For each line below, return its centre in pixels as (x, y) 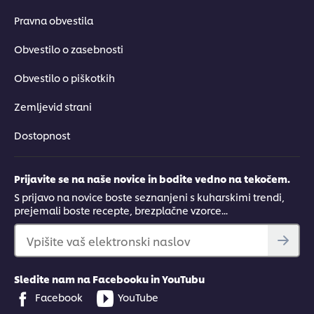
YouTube (138, 296)
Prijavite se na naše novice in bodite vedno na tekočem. (152, 178)
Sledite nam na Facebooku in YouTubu (109, 278)
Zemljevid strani (53, 106)
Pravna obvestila (54, 20)
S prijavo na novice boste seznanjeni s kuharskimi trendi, (149, 196)
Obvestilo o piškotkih (64, 77)
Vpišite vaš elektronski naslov (108, 240)
